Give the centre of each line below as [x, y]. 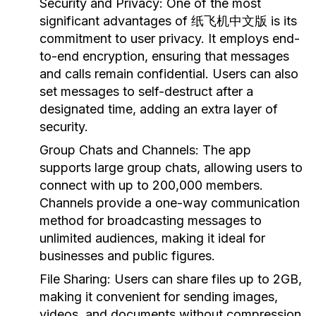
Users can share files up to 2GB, [206, 279]
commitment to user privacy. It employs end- [170, 38]
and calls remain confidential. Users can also [169, 74]
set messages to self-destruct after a [146, 91]
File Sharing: [75, 279]
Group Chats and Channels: [119, 150]
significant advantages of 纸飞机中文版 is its [168, 21]
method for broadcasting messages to [151, 220]
